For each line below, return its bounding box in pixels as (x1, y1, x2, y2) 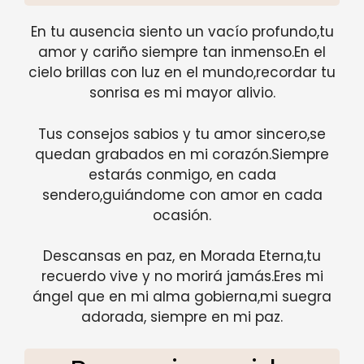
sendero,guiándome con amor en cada (41, 184, 323, 205)
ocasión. (153, 205, 211, 225)
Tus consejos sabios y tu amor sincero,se (38, 123, 326, 144)
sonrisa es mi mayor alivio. (89, 83, 275, 103)
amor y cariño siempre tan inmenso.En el (38, 42, 326, 63)
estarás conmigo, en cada (88, 164, 276, 184)
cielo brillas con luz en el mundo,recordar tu (28, 63, 336, 83)
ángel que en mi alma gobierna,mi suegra (32, 287, 331, 307)
